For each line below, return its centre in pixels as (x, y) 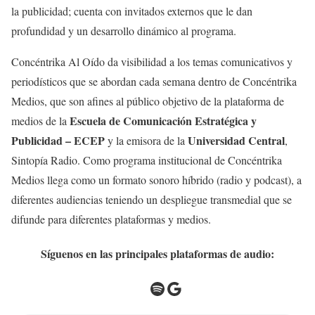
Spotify (153, 288)
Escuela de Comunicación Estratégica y (163, 121)
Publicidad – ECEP (59, 140)
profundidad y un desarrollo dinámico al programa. (124, 31)
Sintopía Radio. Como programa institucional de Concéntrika (147, 160)
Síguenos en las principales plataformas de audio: (157, 254)
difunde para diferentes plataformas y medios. (111, 219)
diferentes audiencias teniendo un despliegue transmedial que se (152, 199)
